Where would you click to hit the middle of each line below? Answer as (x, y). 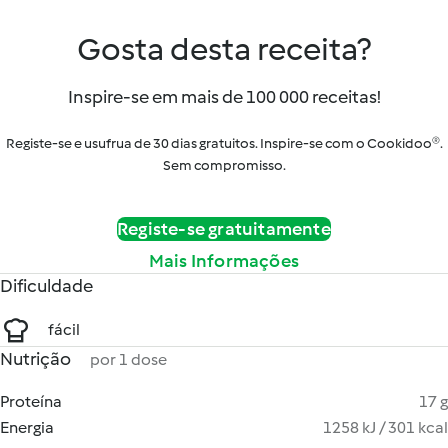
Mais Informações (224, 261)
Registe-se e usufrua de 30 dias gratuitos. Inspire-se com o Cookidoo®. (224, 143)
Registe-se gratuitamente (224, 229)
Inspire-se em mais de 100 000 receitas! (224, 97)
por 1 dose (128, 359)
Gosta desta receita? (224, 49)
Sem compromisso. (224, 165)
